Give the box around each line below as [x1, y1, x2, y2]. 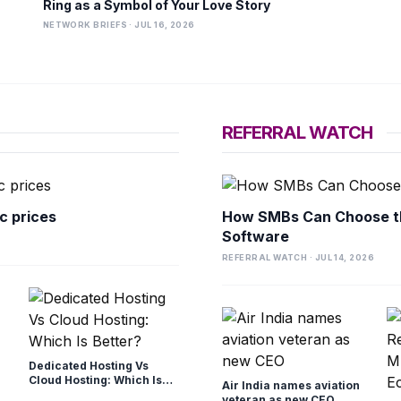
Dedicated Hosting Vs [28, 359, 149, 372]
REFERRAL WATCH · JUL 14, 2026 [222, 252, 375, 262]
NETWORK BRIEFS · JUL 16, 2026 [42, 20, 195, 30]
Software [222, 227, 289, 245]
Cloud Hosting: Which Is [28, 373, 162, 387]
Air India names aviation [222, 379, 360, 392]
